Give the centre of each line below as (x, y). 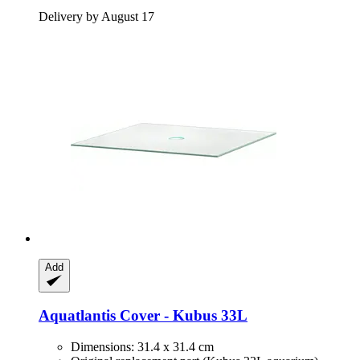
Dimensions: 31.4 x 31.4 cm (142, 347)
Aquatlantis (77, 316)
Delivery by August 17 (96, 16)
